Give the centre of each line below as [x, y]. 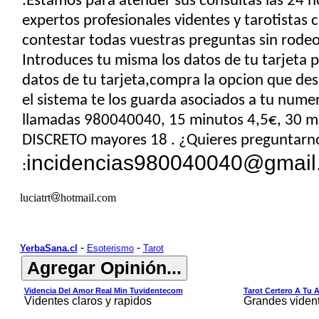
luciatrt [35, 198]
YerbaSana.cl [48, 248]
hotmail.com [88, 198]
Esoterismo [110, 248]
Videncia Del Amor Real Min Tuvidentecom [103, 291]
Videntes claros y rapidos [88, 301]
